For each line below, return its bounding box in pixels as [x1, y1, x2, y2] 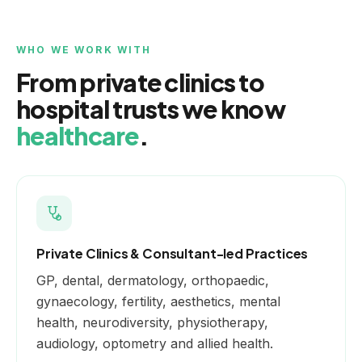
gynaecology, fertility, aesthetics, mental [36, 293, 280, 309]
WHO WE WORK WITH [16, 43, 152, 56]
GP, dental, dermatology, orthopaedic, [36, 271, 269, 288]
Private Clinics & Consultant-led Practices [36, 244, 309, 262]
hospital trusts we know [16, 93, 285, 124]
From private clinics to [16, 66, 264, 98]
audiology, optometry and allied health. [36, 335, 273, 351]
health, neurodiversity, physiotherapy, [36, 314, 268, 330]
